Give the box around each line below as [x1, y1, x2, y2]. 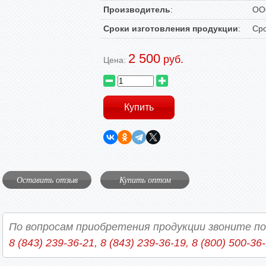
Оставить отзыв [16, 174, 78, 185]
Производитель [103, 5, 170, 14]
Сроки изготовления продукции [103, 24, 238, 33]
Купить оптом [119, 174, 171, 185]
